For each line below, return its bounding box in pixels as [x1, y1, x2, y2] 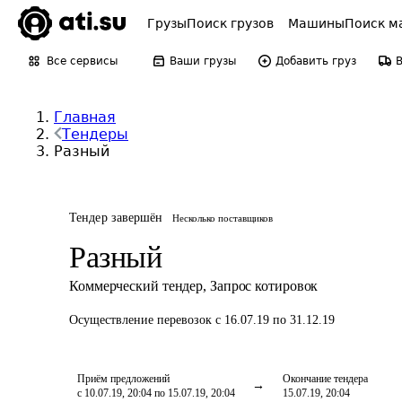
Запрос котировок [209, 278, 319, 293]
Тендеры [62, 126, 128, 143]
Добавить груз [275, 55, 356, 67]
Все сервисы [47, 55, 118, 67]
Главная [54, 109, 116, 126]
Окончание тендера [283, 372, 368, 385]
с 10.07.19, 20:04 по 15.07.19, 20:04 [77, 387, 235, 399]
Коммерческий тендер [69, 278, 204, 293]
